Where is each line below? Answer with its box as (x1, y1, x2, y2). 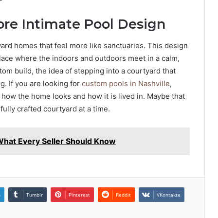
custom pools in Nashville (82, 79, 170, 89)
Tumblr (26, 191, 43, 199)
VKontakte (157, 191, 181, 199)
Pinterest (69, 191, 90, 199)
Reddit (116, 191, 131, 199)
